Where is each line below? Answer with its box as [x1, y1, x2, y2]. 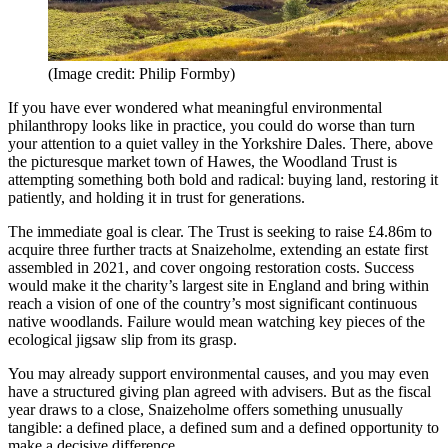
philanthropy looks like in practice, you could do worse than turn [8, 117, 415, 135]
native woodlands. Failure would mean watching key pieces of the [8, 313, 425, 331]
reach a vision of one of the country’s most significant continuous [8, 295, 417, 313]
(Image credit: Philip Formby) [48, 65, 235, 83]
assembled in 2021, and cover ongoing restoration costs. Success [8, 259, 414, 277]
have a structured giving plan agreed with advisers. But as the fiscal [8, 383, 431, 401]
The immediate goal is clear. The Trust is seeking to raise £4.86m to [8, 223, 432, 241]
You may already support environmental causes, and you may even [8, 365, 429, 383]
